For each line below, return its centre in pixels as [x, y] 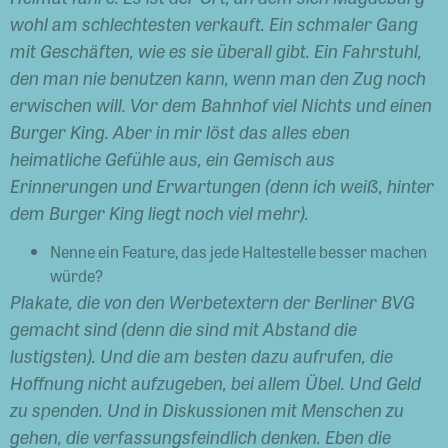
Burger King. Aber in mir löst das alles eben [180, 130]
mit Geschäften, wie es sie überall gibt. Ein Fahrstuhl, [216, 49]
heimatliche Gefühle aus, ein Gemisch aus [172, 157]
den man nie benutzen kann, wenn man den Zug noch [218, 76]
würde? [76, 276]
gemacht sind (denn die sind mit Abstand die [183, 328]
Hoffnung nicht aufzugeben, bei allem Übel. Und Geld [215, 382]
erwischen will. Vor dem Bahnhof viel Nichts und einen [221, 103]
